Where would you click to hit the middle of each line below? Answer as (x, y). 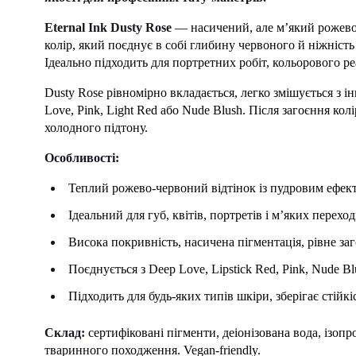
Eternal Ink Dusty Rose (108, 27)
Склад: (65, 333)
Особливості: (82, 158)
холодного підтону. (96, 128)
